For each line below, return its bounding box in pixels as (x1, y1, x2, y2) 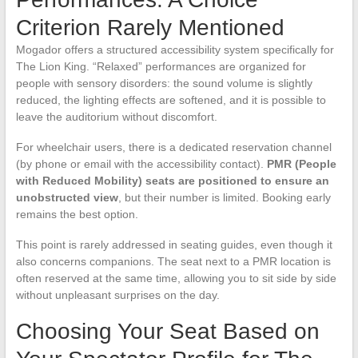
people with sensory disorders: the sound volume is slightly (15, 77, 312, 90)
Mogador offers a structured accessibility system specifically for (15, 43, 334, 57)
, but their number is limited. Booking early (117, 191, 331, 205)
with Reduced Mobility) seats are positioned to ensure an (15, 174, 329, 188)
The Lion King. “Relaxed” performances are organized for (15, 60, 306, 74)
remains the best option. (15, 208, 138, 221)
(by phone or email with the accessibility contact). (15, 157, 267, 171)
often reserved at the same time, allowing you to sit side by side (15, 272, 336, 285)
